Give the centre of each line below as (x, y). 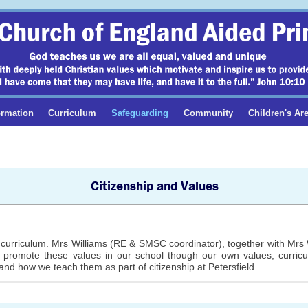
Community (209, 113)
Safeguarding (140, 113)
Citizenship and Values (155, 186)
